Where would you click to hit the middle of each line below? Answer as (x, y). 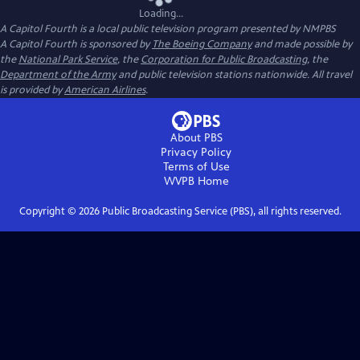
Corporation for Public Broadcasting (224, 59)
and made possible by (302, 44)
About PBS (196, 138)
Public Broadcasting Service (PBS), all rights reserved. (220, 211)
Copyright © (49, 211)
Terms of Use (196, 167)
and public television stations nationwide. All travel (234, 75)
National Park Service (68, 59)
